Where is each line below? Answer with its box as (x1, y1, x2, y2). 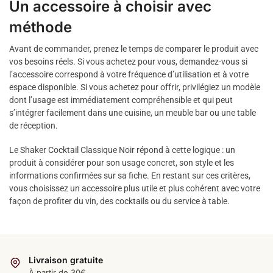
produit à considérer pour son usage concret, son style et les (9, 158, 234, 168)
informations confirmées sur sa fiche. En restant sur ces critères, (9, 171, 250, 181)
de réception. (9, 120, 58, 130)
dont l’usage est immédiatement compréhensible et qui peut (9, 94, 233, 105)
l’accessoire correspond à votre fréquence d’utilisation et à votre (9, 69, 249, 79)
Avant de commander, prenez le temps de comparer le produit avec (9, 43, 258, 54)
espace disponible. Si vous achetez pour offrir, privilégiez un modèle (9, 82, 260, 92)
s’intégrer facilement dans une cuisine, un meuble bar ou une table (9, 107, 256, 118)
